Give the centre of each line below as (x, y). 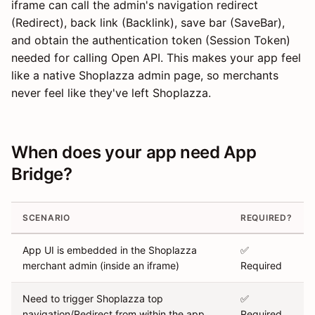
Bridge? (42, 174)
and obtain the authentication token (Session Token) (151, 40)
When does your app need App (134, 153)
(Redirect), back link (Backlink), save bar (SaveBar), (148, 23)
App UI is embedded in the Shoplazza (110, 250)
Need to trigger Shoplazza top (93, 299)
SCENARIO (46, 218)
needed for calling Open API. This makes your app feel (156, 58)
